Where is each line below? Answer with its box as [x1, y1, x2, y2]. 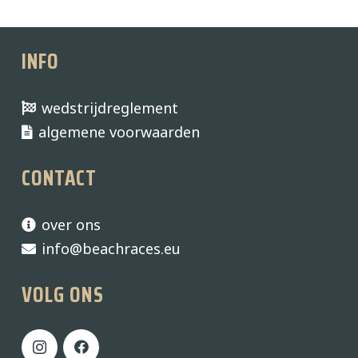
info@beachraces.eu [42, 239, 181, 259]
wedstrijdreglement [42, 98, 179, 118]
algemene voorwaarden [38, 122, 201, 142]
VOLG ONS [22, 277, 104, 312]
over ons [42, 215, 101, 235]
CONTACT [22, 161, 97, 196]
